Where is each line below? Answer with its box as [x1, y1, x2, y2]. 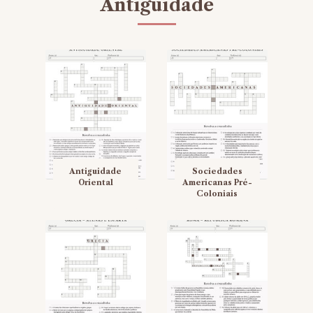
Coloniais [196, 189, 238, 199]
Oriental [78, 177, 113, 188]
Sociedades [191, 166, 242, 177]
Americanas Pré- [182, 177, 252, 188]
